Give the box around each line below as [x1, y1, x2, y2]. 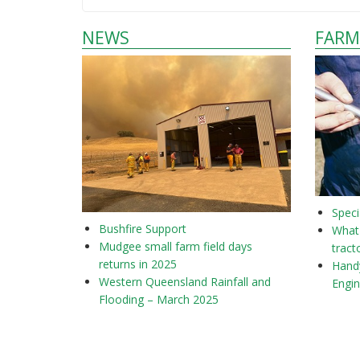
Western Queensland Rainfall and [99, 273, 271, 289]
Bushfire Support [99, 220, 190, 236]
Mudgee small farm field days [99, 238, 252, 254]
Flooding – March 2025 [99, 291, 219, 307]
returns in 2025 [99, 256, 177, 272]
